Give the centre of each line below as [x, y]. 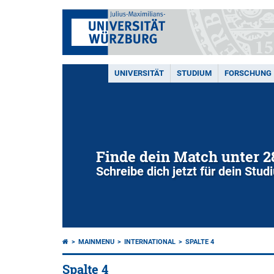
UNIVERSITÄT [139, 73]
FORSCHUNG [248, 73]
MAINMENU [96, 242]
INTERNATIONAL [150, 242]
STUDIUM [194, 73]
